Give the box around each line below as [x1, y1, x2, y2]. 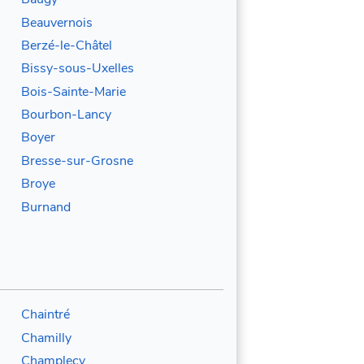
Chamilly [20, 328, 71, 347]
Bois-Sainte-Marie [20, 82, 126, 101]
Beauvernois [20, 13, 93, 32]
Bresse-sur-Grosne [20, 151, 133, 170]
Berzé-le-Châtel [20, 36, 112, 54]
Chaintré [20, 305, 70, 324]
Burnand [20, 197, 71, 216]
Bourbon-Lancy [20, 106, 111, 124]
